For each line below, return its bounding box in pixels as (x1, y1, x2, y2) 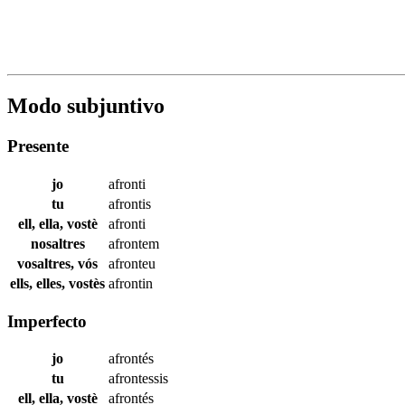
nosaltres (30, 235, 85, 251)
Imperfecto (7, 311, 87, 331)
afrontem (108, 235, 159, 251)
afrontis (108, 195, 151, 212)
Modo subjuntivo (7, 94, 165, 118)
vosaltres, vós (17, 255, 98, 271)
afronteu (108, 255, 155, 271)
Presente (7, 137, 69, 156)
